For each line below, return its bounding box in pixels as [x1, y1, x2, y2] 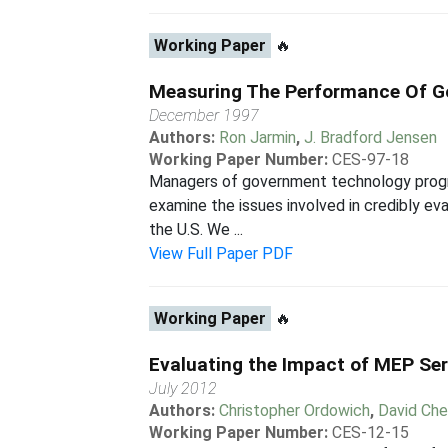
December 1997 [149, 106, 260, 125]
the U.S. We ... [149, 220, 244, 239]
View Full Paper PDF [149, 244, 294, 263]
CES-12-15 [332, 423, 410, 442]
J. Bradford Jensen [304, 128, 438, 147]
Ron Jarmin [219, 128, 297, 147]
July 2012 [149, 379, 218, 398]
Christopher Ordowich [219, 401, 371, 420]
